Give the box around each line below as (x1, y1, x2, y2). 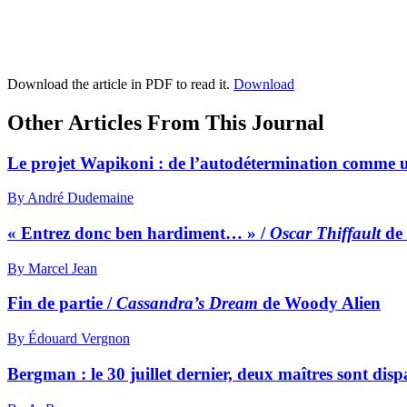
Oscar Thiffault (270, 223, 381, 243)
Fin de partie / (7, 293, 116, 313)
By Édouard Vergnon (7, 331, 130, 347)
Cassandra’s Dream (116, 293, 258, 313)
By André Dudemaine (7, 190, 134, 206)
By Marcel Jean (7, 260, 97, 276)
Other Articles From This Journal (7, 110, 324, 134)
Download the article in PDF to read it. (7, 75, 233, 92)
